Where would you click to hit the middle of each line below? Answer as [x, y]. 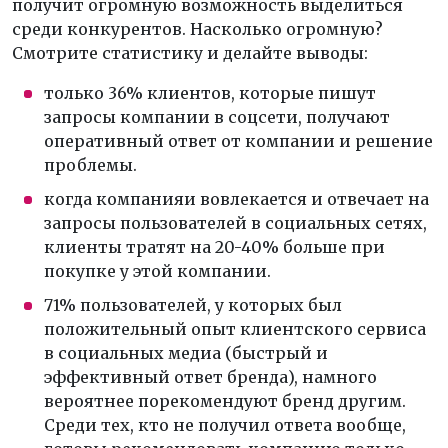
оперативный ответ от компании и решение [238, 141]
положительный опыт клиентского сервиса [235, 329]
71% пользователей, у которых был [193, 305]
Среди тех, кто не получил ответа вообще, [225, 425]
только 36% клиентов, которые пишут [210, 93]
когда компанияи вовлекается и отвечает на [236, 199]
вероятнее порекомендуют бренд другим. [225, 401]
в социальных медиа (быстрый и [186, 353]
